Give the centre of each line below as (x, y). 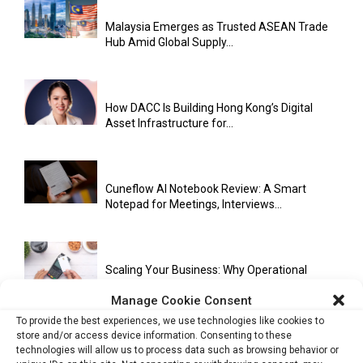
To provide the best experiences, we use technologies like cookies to (170, 320)
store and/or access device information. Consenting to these (154, 335)
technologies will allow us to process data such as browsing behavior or (177, 349)
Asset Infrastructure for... (169, 123)
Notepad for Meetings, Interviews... (194, 204)
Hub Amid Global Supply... (169, 42)
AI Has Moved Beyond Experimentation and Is (221, 350)
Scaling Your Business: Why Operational (206, 269)
